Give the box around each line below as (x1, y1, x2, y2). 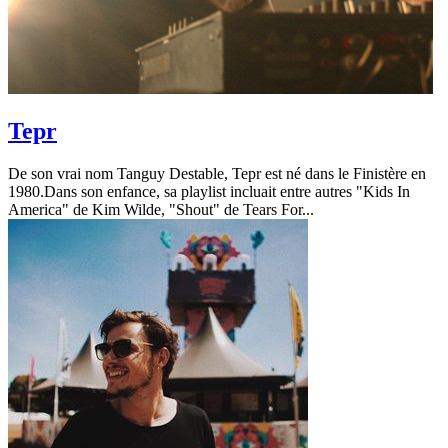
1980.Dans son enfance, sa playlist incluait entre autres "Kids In (8, 183, 410, 201)
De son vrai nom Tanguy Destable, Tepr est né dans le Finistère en (8, 165, 426, 183)
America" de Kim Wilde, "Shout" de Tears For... (8, 201, 314, 219)
